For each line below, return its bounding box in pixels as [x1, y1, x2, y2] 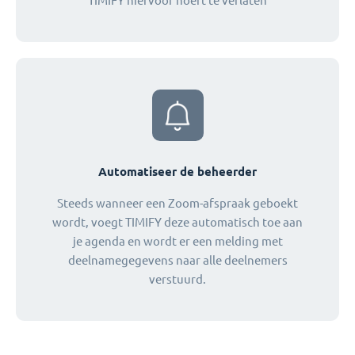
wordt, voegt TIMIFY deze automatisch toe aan [52, 216, 303, 230]
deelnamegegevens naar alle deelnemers [67, 254, 288, 268]
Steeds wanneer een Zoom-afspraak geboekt [57, 197, 298, 211]
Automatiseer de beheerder [98, 165, 257, 179]
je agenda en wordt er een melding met [72, 235, 283, 249]
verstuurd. [149, 273, 206, 287]
